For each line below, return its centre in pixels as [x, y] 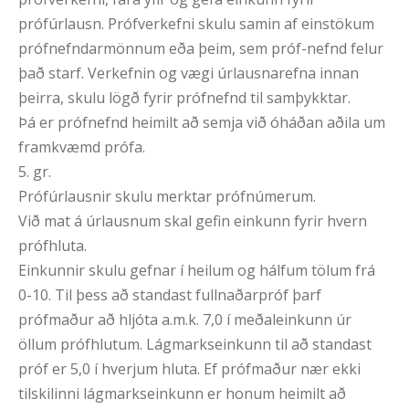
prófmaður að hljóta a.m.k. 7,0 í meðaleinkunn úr [185, 320]
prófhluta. [52, 246]
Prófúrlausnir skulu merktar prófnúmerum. [167, 197]
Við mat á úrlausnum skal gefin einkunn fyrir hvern [193, 221]
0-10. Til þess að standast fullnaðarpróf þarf [170, 295]
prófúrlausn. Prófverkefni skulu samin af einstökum [196, 24]
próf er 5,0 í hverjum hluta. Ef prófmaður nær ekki [189, 369]
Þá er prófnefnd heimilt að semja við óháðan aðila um [202, 123]
